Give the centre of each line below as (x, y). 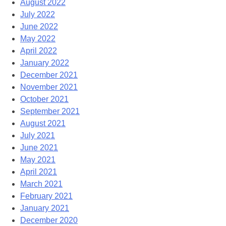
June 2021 (39, 147)
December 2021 (49, 75)
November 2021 (49, 87)
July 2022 (38, 14)
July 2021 (38, 135)
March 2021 (41, 184)
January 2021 (45, 208)
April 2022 (39, 50)
